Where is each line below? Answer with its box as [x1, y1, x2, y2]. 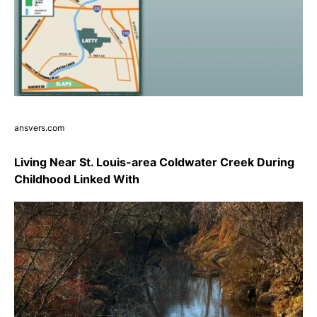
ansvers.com [14, 122, 64, 134]
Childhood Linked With [14, 172, 139, 187]
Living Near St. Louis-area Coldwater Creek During [14, 155, 294, 170]
